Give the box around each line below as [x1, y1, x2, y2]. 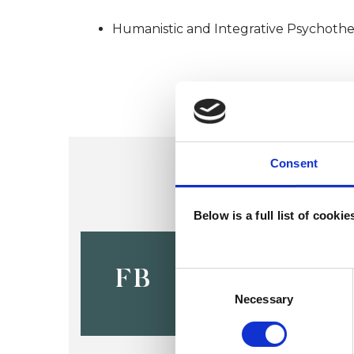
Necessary [235, 292, 293, 307]
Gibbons [209, 255, 318, 285]
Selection [175, 288, 223, 303]
